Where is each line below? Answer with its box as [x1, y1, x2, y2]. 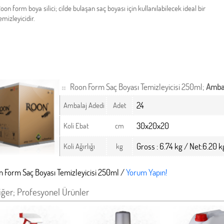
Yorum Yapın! [126, 166, 167, 178]
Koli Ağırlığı [63, 141, 95, 151]
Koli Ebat [63, 120, 88, 130]
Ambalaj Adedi [63, 100, 104, 110]
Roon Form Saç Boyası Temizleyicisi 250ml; [70, 81, 206, 92]
